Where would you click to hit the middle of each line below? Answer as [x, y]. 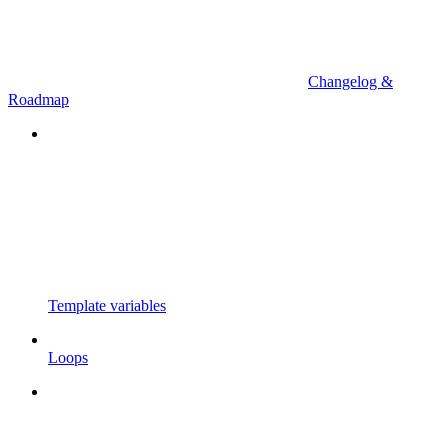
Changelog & [350, 81]
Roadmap [38, 99]
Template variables [107, 305]
